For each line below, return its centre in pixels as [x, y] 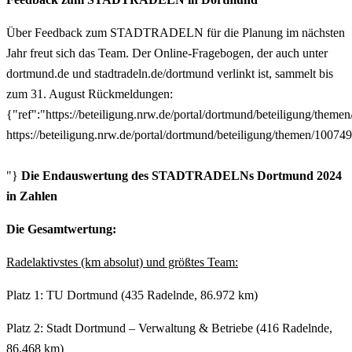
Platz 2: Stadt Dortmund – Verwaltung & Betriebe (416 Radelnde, [169, 328]
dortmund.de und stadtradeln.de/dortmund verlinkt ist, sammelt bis [170, 73]
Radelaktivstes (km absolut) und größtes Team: [122, 262]
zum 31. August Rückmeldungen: [90, 93]
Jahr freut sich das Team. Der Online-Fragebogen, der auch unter [167, 53]
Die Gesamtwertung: [61, 229]
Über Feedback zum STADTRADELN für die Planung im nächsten [176, 32]
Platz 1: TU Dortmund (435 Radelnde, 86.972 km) [132, 295]
